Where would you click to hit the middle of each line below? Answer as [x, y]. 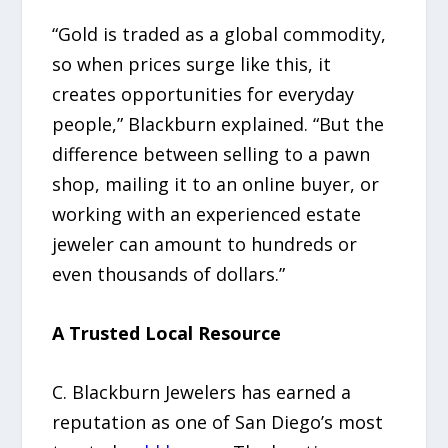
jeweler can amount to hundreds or [205, 244]
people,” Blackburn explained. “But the [218, 124]
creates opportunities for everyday [203, 94]
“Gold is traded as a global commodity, [219, 34]
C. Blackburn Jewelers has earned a [202, 391]
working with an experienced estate [207, 214]
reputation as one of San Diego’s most [218, 421]
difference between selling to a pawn [211, 154]
